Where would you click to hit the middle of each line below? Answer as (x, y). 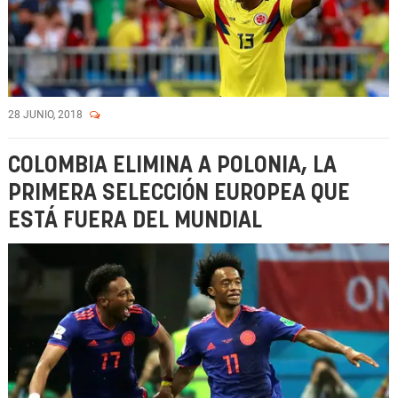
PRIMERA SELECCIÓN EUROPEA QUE (179, 193)
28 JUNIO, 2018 (47, 115)
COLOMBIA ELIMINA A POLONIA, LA (172, 166)
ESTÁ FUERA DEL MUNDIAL (135, 221)
